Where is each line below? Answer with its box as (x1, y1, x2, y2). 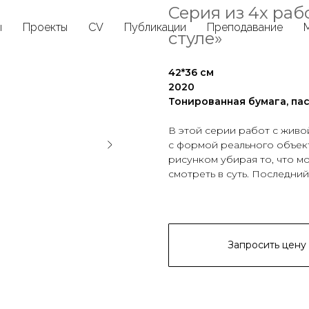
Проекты (23, 21, 68, 34)
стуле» (168, 28, 222, 48)
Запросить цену (228, 239, 306, 251)
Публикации (124, 21, 186, 34)
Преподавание (207, 21, 283, 34)
